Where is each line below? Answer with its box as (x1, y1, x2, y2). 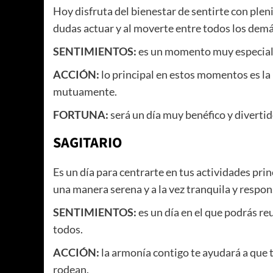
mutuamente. (53, 85, 117, 99)
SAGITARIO (53, 132, 122, 154)
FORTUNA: (53, 108, 108, 122)
